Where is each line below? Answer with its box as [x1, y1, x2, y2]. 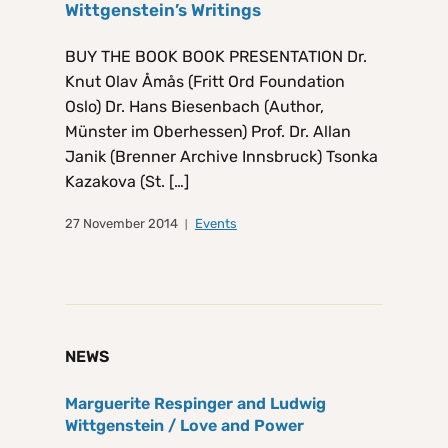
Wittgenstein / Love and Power [65, 416, 304, 436]
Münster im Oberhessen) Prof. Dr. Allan [65, 122, 351, 142]
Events [195, 216, 237, 232]
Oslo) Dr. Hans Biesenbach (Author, [65, 97, 324, 117]
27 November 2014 [65, 216, 178, 232]
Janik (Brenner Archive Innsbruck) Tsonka [65, 147, 378, 167]
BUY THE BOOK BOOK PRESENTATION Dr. [65, 47, 367, 67]
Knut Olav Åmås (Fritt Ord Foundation [65, 72, 345, 92]
